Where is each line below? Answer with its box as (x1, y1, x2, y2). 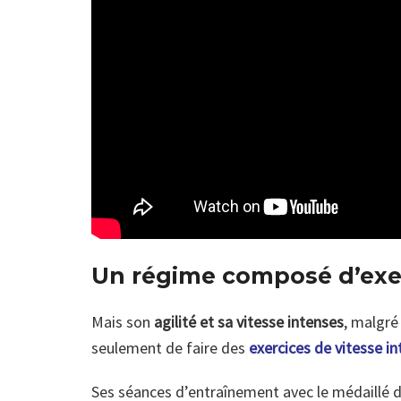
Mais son (91, 311, 150, 332)
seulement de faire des (91, 337, 249, 358)
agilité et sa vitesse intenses (150, 311, 344, 332)
